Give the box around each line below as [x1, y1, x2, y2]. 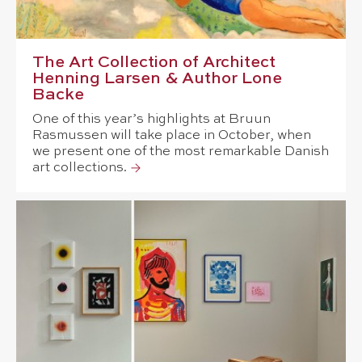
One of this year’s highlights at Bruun [32, 113, 271, 126]
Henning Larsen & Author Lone [32, 71, 282, 87]
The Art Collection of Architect [32, 55, 276, 71]
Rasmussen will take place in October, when [32, 129, 311, 142]
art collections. [32, 162, 127, 175]
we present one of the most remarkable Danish [32, 145, 329, 158]
